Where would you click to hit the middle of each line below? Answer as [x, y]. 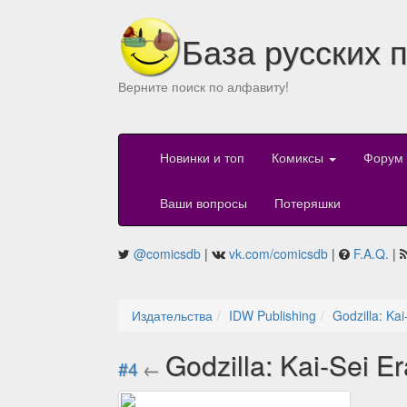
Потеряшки [308, 203]
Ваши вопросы [203, 203]
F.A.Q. [371, 254]
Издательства [172, 316]
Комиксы [299, 158]
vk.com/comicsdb [278, 254]
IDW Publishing [273, 316]
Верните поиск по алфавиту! [203, 86]
